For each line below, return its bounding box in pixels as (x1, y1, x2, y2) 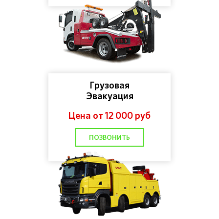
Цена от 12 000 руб (68, 109, 151, 122)
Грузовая (89, 79, 130, 91)
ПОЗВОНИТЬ (89, 133, 130, 142)
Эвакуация (86, 89, 133, 102)
